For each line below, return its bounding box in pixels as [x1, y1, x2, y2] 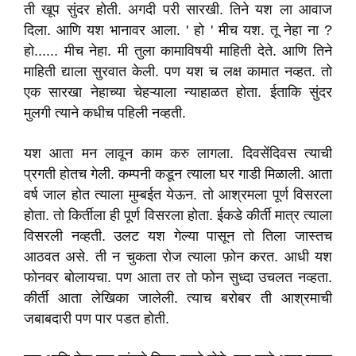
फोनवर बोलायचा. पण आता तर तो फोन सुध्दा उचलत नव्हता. [24, 269, 332, 285]
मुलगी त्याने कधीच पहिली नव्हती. [24, 105, 186, 121]
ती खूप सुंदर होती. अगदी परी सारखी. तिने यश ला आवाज [24, 2, 332, 17]
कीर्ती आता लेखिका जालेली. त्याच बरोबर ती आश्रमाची [24, 290, 332, 306]
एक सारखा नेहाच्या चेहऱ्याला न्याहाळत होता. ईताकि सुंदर [24, 84, 332, 100]
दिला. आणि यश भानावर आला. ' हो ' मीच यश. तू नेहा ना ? [24, 22, 332, 38]
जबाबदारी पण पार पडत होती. [24, 311, 169, 327]
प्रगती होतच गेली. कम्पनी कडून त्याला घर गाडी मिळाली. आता [24, 166, 332, 182]
